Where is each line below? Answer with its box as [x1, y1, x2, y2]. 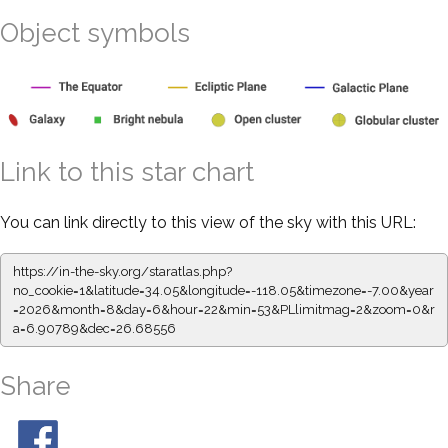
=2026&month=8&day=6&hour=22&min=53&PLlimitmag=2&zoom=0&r [13, 301, 435, 317]
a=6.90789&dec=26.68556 [13, 320, 176, 336]
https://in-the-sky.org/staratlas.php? [13, 263, 232, 279]
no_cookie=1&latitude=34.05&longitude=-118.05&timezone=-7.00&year [13, 282, 434, 298]
